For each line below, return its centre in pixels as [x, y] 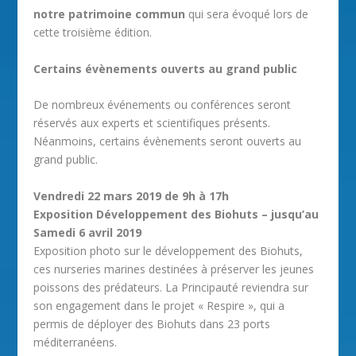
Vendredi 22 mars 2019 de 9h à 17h [132, 195]
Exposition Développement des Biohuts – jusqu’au [176, 214]
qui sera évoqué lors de [247, 14]
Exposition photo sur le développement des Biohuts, [168, 250]
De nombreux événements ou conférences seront [163, 105]
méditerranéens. [75, 342]
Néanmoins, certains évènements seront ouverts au [168, 141]
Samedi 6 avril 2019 [88, 232]
